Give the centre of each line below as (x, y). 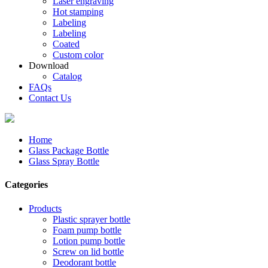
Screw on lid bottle (88, 251)
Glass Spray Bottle (64, 161)
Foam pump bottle (87, 230)
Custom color (78, 55)
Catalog (67, 76)
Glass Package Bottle (69, 150)
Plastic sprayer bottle (92, 219)
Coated (66, 44)
